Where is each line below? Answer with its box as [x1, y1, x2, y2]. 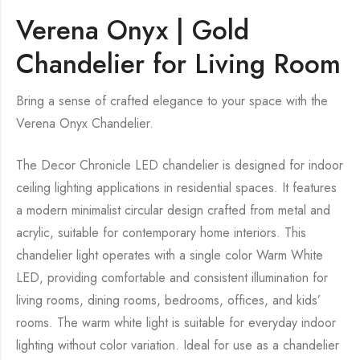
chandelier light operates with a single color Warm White [16, 246, 323, 265]
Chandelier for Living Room [16, 45, 341, 84]
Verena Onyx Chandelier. [16, 114, 153, 133]
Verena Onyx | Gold [16, 11, 249, 50]
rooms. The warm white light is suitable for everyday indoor [16, 313, 336, 333]
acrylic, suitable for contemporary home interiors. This [16, 223, 306, 243]
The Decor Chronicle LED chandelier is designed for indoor [16, 156, 343, 175]
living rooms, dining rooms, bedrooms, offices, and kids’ [16, 291, 321, 310]
